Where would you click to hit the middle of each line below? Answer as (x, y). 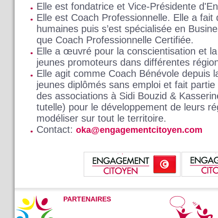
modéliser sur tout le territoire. (101, 118)
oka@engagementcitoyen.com (139, 130)
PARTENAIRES (87, 199)
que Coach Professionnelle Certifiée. (115, 40)
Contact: (56, 130)
